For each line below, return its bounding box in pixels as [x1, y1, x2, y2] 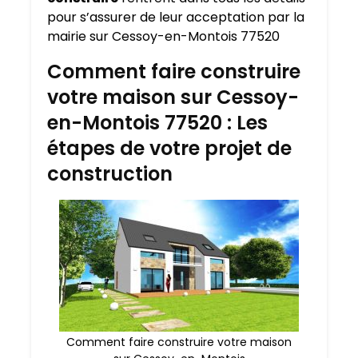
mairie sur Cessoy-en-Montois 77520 [47, 27, 280, 46]
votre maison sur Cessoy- [47, 84, 299, 111]
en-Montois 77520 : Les [47, 109, 268, 137]
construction [47, 161, 173, 188]
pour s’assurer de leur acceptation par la [47, 8, 304, 27]
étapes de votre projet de [47, 135, 292, 162]
